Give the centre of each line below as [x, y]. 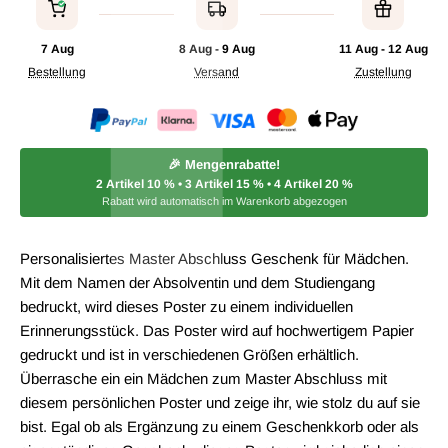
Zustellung [383, 72]
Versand [217, 72]
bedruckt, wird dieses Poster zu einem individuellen [186, 307]
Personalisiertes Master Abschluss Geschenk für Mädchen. [214, 259]
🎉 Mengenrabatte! [224, 165]
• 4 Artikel [294, 184]
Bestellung [57, 72]
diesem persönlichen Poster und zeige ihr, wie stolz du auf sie [220, 403]
